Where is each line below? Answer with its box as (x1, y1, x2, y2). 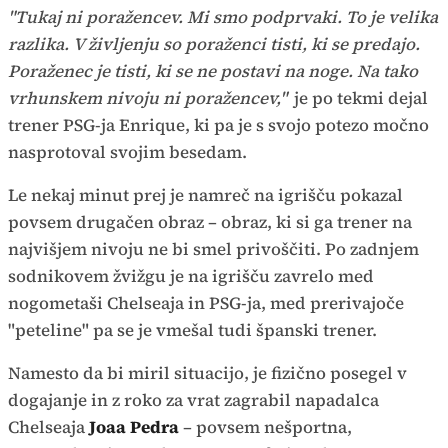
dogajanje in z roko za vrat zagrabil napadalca (8, 388, 379, 413)
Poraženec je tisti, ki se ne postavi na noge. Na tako (8, 59, 418, 84)
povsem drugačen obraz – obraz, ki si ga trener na (8, 210, 412, 235)
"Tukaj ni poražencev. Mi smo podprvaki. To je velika (8, 5, 438, 30)
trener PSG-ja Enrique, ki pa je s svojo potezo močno (8, 113, 429, 138)
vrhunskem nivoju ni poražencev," (8, 86, 287, 111)
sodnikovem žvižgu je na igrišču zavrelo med (8, 264, 374, 289)
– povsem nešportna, (183, 415, 352, 440)
